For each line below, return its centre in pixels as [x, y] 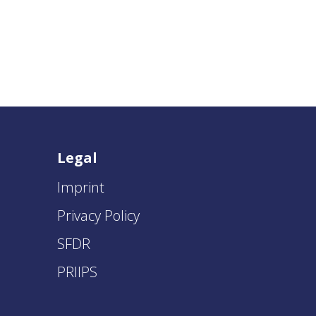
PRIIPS [77, 272]
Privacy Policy [98, 215]
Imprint [81, 187]
